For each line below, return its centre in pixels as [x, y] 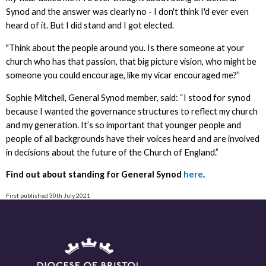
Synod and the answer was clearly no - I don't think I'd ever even [127, 12]
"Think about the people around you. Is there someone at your [125, 48]
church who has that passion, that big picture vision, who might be [131, 62]
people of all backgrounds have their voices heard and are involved [132, 138]
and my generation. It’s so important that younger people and [123, 125]
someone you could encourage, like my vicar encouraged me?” [123, 75]
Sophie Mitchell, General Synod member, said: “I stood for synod [128, 97]
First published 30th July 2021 [48, 195]
